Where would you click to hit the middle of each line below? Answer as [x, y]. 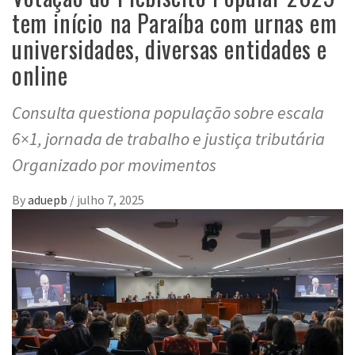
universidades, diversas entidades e [170, 49]
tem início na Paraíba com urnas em [175, 23]
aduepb [49, 200]
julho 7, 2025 [111, 200]
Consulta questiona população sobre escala [168, 113]
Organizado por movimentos [114, 165]
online [40, 75]
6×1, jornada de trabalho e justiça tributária [168, 139]
